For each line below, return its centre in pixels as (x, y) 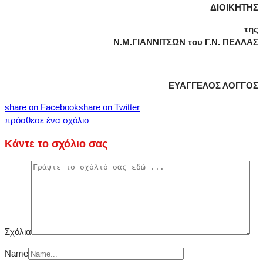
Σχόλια (18, 232)
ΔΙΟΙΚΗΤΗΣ (234, 8)
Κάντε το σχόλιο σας (56, 144)
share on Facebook (42, 107)
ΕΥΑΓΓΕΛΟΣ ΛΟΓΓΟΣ (192, 86)
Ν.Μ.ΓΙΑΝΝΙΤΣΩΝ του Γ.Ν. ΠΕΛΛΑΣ (186, 42)
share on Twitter (109, 107)
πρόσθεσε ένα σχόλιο (47, 120)
